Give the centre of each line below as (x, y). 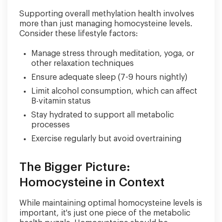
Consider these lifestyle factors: (79, 33)
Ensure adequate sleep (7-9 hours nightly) (109, 77)
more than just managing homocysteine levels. (106, 24)
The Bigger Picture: (75, 167)
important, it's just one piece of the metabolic (105, 213)
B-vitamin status (61, 101)
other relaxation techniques (83, 63)
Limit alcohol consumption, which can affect (114, 91)
